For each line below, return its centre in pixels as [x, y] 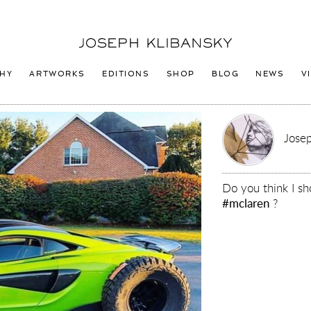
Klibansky [99, 56]
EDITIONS [126, 74]
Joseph [94, 42]
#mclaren [246, 203]
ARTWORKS [58, 74]
